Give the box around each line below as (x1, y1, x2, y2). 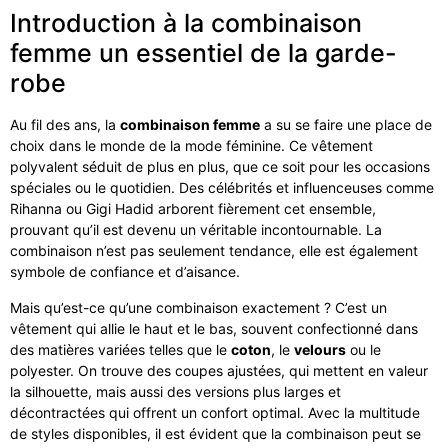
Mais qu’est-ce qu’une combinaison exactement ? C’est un (10, 298, 387, 316)
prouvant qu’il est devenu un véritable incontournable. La (10, 221, 382, 239)
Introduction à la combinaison (10, 8, 362, 39)
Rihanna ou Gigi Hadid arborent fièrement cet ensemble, (10, 200, 376, 218)
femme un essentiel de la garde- (10, 38, 397, 69)
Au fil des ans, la (10, 116, 120, 134)
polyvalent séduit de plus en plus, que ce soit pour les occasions (10, 158, 430, 176)
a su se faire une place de (260, 116, 432, 134)
